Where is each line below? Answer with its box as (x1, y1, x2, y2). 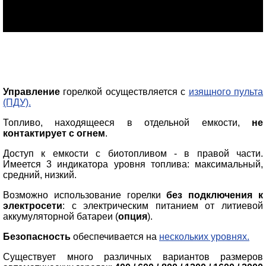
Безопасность (3, 231, 71, 242)
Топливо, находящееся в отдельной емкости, (3, 117, 252, 128)
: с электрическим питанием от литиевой (62, 200, 263, 211)
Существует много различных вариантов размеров (3, 251, 263, 262)
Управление (3, 86, 60, 97)
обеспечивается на (71, 231, 159, 242)
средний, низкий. (3, 169, 77, 180)
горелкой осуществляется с (60, 86, 189, 97)
